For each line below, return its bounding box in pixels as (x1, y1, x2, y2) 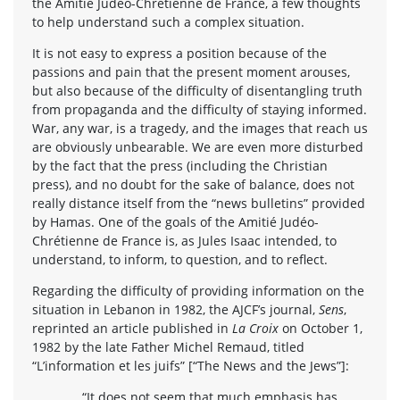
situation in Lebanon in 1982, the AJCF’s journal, (32, 300, 319, 318)
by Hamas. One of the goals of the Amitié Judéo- (32, 212, 319, 230)
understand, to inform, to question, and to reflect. (32, 250, 328, 268)
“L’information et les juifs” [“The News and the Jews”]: (32, 356, 349, 374)
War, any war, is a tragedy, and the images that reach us (32, 119, 368, 137)
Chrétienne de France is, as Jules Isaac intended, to (32, 231, 337, 249)
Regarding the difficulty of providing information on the (32, 281, 364, 299)
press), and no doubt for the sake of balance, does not (32, 175, 354, 193)
